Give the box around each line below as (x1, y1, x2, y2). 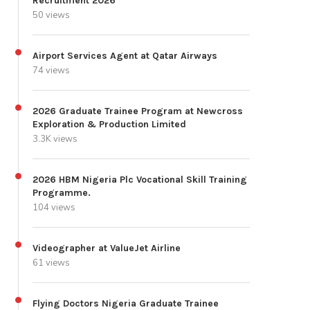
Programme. (33, 187, 91, 199)
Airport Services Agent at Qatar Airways (33, 50, 217, 62)
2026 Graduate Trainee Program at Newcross (33, 105, 243, 118)
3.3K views (33, 133, 77, 146)
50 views (33, 9, 70, 22)
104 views (33, 201, 75, 215)
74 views (33, 64, 70, 77)
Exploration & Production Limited (33, 118, 186, 131)
